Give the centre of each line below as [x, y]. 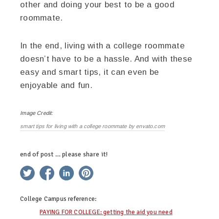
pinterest [108, 169]
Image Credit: [37, 113]
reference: [81, 199]
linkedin [86, 169]
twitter [45, 169]
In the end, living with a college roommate [102, 46]
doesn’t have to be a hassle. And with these [106, 59]
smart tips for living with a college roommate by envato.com [92, 126]
